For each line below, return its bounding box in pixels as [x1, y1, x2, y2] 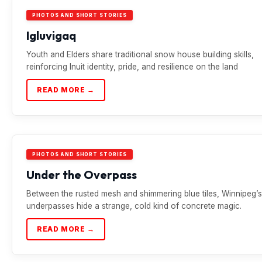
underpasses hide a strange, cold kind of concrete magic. [26, 201, 242, 211]
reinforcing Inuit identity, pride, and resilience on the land [26, 62, 238, 71]
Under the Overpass [26, 167, 137, 182]
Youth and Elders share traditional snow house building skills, [26, 50, 254, 59]
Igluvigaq [26, 28, 76, 43]
